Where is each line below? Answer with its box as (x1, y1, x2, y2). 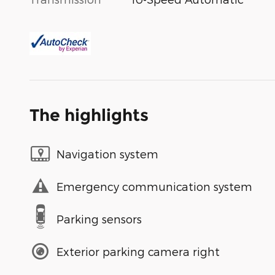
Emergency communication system (56, 179, 252, 193)
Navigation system (56, 147, 158, 160)
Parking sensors (56, 212, 142, 225)
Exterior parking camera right (56, 244, 220, 258)
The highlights (29, 105, 149, 126)
